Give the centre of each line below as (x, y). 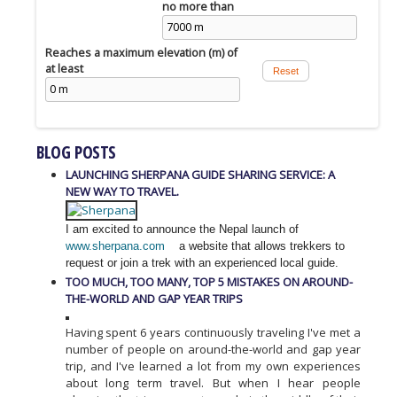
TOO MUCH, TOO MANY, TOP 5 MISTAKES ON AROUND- (209, 282)
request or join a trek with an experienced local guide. (202, 263)
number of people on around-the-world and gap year (213, 350)
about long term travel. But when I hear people (213, 383)
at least (64, 69)
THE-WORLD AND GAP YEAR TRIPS (154, 299)
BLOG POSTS (76, 152)
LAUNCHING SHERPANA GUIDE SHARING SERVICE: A (200, 175)
